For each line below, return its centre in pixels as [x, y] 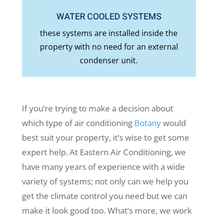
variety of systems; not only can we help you [105, 182]
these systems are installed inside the [109, 33]
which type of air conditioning [78, 123]
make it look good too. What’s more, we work [107, 211]
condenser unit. [109, 61]
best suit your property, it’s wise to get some [105, 138]
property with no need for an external [109, 47]
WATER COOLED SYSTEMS [109, 17]
